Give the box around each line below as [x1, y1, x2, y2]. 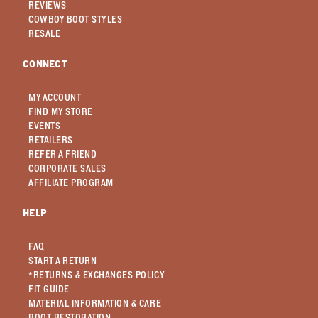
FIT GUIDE [28, 284, 70, 295]
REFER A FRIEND [28, 149, 97, 160]
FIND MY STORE [28, 106, 93, 117]
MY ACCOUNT [28, 92, 82, 103]
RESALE [28, 28, 61, 39]
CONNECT [23, 58, 67, 70]
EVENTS [28, 121, 61, 131]
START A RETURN [28, 256, 97, 266]
